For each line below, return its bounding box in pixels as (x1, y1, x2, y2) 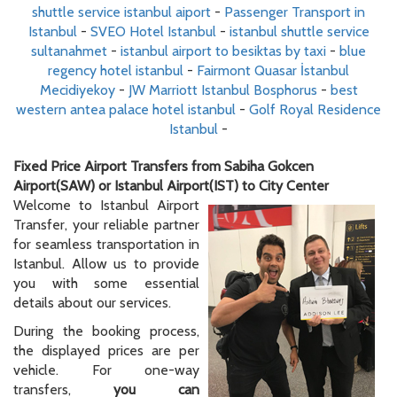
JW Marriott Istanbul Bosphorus (128, 82, 317, 99)
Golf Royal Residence (249, 101, 381, 119)
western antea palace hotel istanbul (16, 101, 236, 119)
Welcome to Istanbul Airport (13, 197, 199, 214)
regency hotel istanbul (48, 62, 183, 80)
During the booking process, (13, 323, 199, 340)
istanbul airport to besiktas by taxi (121, 43, 326, 60)
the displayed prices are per (13, 342, 199, 360)
